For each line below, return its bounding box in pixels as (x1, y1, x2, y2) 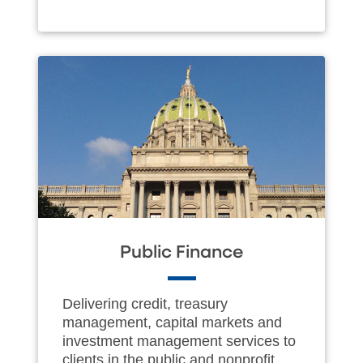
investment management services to (62, 332, 296, 349)
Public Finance (120, 243, 243, 262)
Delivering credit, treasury (62, 295, 228, 312)
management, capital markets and (62, 314, 282, 331)
